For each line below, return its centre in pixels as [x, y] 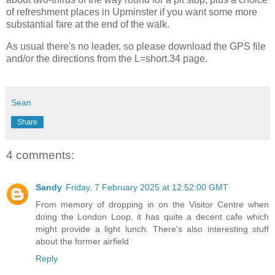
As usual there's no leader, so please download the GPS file [136, 46]
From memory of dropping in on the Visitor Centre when [152, 204]
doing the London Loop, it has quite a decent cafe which [152, 216]
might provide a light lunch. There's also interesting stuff [152, 229]
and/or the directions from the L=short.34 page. [107, 58]
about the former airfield [82, 241]
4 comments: [40, 155]
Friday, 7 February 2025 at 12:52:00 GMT [147, 187]
